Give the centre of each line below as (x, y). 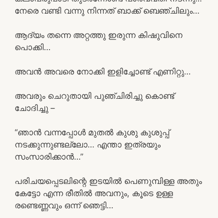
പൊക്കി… (33, 47)
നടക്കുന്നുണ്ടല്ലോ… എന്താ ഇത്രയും (88, 144)
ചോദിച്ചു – (35, 108)
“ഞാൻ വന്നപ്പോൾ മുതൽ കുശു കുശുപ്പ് (92, 132)
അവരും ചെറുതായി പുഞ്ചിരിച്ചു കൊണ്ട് (94, 96)
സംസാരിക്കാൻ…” (49, 156)
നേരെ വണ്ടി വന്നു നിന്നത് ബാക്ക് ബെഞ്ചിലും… (107, 10)
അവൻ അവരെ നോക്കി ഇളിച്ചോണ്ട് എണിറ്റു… (103, 71)
